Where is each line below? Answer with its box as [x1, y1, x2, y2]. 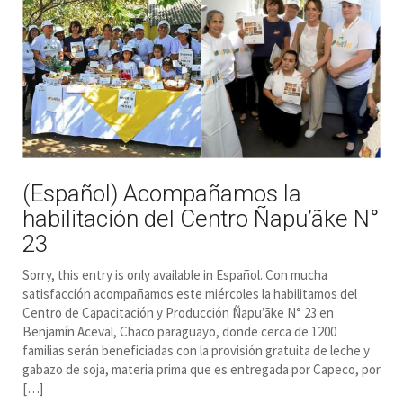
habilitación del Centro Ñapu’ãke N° [22, 205, 379, 233]
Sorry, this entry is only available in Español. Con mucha [22, 266, 327, 284]
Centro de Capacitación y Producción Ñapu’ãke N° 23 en [22, 304, 334, 322]
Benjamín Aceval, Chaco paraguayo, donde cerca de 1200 [22, 323, 336, 341]
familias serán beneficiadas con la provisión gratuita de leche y [22, 342, 370, 360]
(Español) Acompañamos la [22, 180, 301, 208]
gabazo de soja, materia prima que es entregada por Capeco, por [22, 361, 381, 379]
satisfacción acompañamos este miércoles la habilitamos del [22, 285, 357, 303]
